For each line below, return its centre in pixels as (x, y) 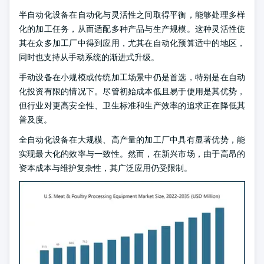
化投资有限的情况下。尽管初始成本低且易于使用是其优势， (132, 92)
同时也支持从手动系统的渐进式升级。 (89, 57)
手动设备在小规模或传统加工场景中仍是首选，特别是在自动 (132, 77)
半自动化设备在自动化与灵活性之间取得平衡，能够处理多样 (132, 15)
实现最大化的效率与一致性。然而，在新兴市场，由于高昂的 (132, 154)
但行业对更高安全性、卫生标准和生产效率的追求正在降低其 (132, 106)
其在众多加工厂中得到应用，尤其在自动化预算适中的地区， (132, 43)
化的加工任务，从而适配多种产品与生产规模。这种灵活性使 (132, 29)
